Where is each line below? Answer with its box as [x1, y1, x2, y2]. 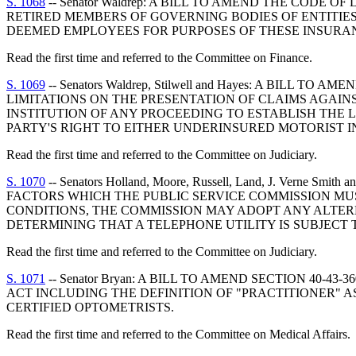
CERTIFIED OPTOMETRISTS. [6, 300, 174, 314]
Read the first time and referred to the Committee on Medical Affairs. [6, 327, 350, 341]
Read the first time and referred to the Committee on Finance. [6, 51, 312, 64]
